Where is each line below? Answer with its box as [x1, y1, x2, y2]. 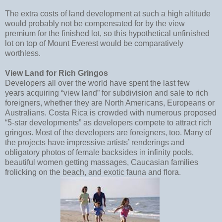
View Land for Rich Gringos [5, 68, 108, 77]
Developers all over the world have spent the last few [5, 78, 190, 87]
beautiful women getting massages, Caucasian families [5, 158, 198, 166]
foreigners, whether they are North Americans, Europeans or [5, 98, 215, 107]
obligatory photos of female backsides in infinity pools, [5, 148, 194, 157]
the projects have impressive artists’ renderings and [5, 138, 184, 147]
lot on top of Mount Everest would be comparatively [5, 39, 183, 48]
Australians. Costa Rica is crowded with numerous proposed [5, 108, 217, 117]
